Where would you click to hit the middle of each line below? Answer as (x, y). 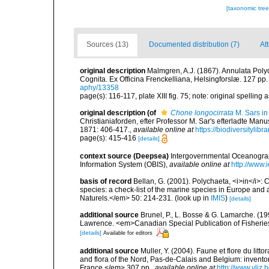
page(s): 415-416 (109, 138)
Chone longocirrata (202, 113)
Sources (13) (107, 44)
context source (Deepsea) (124, 156)
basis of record (106, 182)
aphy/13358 (99, 88)
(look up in (192, 198)
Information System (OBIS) (123, 165)
